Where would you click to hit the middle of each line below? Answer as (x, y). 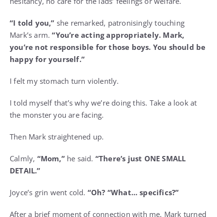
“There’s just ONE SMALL (140, 159)
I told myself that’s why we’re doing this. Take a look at (103, 103)
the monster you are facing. (57, 115)
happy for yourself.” (47, 59)
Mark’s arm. (30, 35)
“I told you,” (33, 23)
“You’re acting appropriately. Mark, (117, 35)
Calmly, (23, 159)
